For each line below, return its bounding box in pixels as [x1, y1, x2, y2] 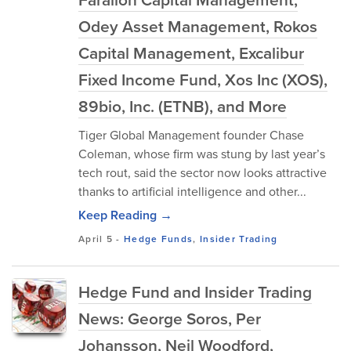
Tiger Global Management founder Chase [78, 126, 304, 143]
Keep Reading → [78, 206, 172, 224]
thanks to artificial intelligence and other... [78, 183, 306, 200]
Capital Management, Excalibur [78, 41, 304, 64]
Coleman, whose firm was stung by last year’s [78, 145, 325, 162]
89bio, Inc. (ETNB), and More [78, 94, 287, 118]
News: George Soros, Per [78, 306, 261, 330]
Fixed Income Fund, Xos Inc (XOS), [78, 67, 327, 91]
